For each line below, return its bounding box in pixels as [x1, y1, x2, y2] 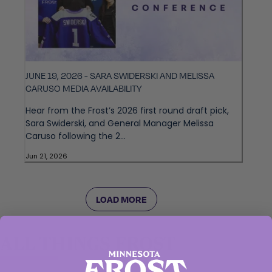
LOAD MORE [96, 193, 147, 205]
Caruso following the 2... [25, 130, 126, 143]
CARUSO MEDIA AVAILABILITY [25, 83, 141, 94]
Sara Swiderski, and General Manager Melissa [25, 117, 214, 130]
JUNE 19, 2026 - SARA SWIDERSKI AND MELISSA [25, 70, 214, 81]
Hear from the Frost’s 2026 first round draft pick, [25, 104, 229, 117]
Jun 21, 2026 [25, 151, 67, 161]
